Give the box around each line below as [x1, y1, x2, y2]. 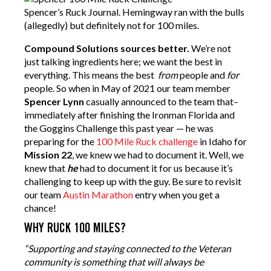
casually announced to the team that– [84, 96, 238, 108]
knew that [24, 162, 67, 174]
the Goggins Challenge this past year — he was [24, 122, 214, 134]
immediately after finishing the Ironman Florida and [24, 109, 235, 121]
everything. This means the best [24, 69, 158, 81]
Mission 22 [24, 149, 72, 161]
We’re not [189, 42, 231, 54]
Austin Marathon [63, 189, 133, 201]
